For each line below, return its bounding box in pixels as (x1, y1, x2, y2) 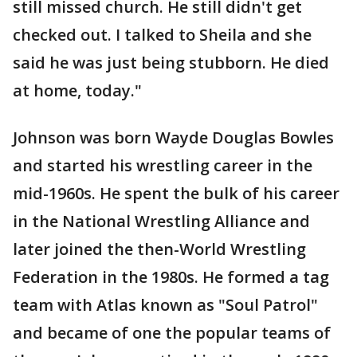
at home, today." (13, 80, 142, 102)
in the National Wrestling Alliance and (13, 210, 310, 233)
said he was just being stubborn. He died (13, 52, 329, 74)
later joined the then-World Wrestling (13, 238, 306, 261)
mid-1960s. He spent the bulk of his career (13, 182, 339, 205)
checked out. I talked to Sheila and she (13, 24, 312, 46)
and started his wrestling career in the (13, 155, 312, 177)
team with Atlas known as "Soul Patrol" (13, 294, 318, 316)
